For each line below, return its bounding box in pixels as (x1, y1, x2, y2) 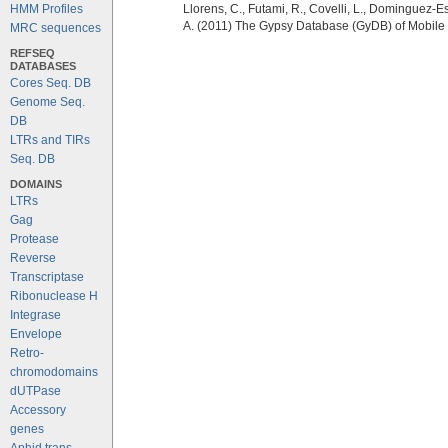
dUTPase (10, 385, 61, 397)
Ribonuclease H (10, 290, 98, 302)
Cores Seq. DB (10, 77, 91, 89)
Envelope (10, 328, 62, 340)
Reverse (10, 252, 56, 264)
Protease (10, 233, 59, 245)
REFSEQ (10, 47, 55, 59)
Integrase (10, 309, 61, 321)
